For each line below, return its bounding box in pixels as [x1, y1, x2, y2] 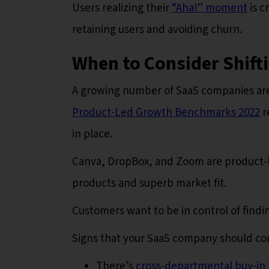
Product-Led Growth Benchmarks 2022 [72, 104, 260, 121]
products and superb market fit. [72, 175, 231, 192]
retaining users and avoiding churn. [72, 21, 244, 38]
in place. [72, 125, 115, 142]
